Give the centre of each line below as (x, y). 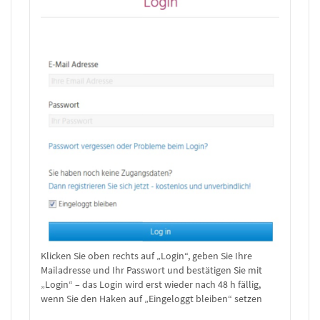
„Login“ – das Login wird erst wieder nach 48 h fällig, (151, 285)
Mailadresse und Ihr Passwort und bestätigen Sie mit (151, 270)
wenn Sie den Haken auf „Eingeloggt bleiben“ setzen (151, 299)
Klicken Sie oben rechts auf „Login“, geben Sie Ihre (146, 256)
